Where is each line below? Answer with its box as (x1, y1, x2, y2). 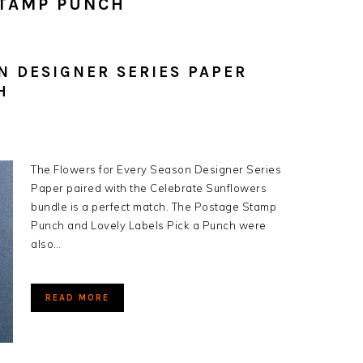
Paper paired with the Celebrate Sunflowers (31, 181, 267, 194)
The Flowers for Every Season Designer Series (31, 163, 281, 176)
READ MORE (45, 293, 109, 303)
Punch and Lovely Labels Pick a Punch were (31, 219, 267, 232)
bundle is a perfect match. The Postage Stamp (31, 200, 276, 213)
